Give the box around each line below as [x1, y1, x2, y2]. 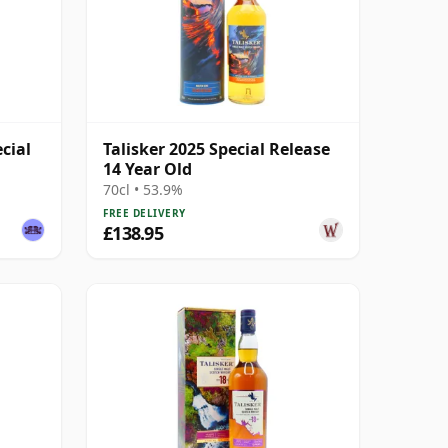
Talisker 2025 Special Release [103, 137, 330, 160]
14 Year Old [103, 157, 192, 180]
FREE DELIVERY [103, 205, 186, 220]
